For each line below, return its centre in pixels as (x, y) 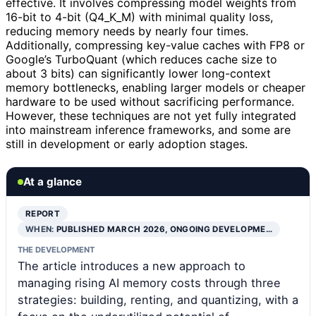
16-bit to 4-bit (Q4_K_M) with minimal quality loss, (139, 17)
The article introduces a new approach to (132, 266)
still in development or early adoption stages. (127, 144)
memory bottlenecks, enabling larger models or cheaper (156, 88)
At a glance (53, 182)
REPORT (43, 214)
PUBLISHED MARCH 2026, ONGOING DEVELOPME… (164, 230)
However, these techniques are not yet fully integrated (151, 116)
